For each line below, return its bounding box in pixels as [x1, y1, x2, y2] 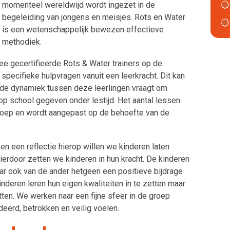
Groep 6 [105, 48, 133, 58]
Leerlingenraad [105, 104, 158, 113]
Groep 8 [105, 85, 133, 95]
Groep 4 [105, 11, 133, 21]
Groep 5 [105, 30, 133, 40]
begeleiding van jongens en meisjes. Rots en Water [2, 12, 185, 22]
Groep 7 [105, 67, 133, 76]
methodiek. [2, 37, 42, 47]
